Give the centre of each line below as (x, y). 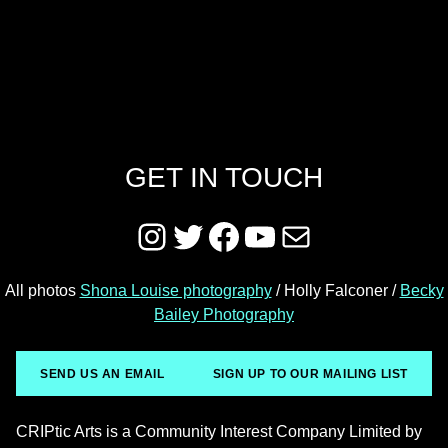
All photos (42, 290)
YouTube (312, 236)
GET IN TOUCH (224, 176)
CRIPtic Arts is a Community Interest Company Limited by (219, 432)
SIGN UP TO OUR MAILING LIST (310, 373)
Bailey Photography (224, 314)
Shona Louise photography (175, 290)
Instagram (213, 236)
